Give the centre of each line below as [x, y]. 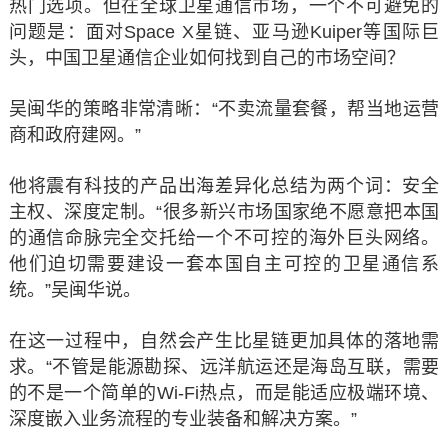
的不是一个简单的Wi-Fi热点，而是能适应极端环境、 [224, 393]
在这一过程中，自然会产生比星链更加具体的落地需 [224, 341]
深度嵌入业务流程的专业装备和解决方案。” [182, 419]
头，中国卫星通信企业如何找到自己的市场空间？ [206, 58]
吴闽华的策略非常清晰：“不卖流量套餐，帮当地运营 [224, 109]
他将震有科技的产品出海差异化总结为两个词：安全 [224, 186]
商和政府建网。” [74, 135]
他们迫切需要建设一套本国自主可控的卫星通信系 [224, 264]
